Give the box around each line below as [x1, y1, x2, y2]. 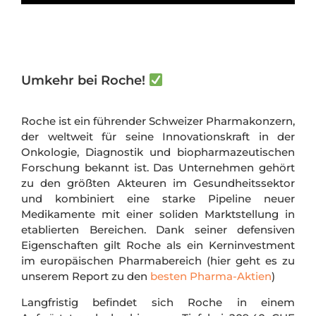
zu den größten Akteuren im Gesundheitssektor [21, 176, 295, 190]
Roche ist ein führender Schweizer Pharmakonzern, [21, 114, 295, 128]
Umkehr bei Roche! [21, 73, 149, 89]
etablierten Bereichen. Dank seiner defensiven [21, 223, 295, 237]
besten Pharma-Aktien [150, 269, 272, 284]
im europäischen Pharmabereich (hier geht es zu [21, 254, 295, 268]
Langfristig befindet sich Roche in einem [21, 295, 295, 309]
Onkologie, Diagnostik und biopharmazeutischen [21, 145, 295, 159]
